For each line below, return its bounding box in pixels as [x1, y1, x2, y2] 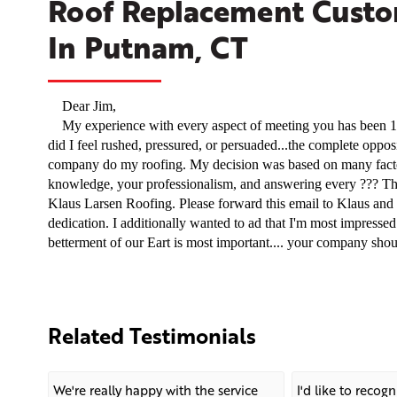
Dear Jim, [47, 98, 116, 114]
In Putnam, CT [47, 25, 248, 70]
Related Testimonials [47, 320, 256, 352]
